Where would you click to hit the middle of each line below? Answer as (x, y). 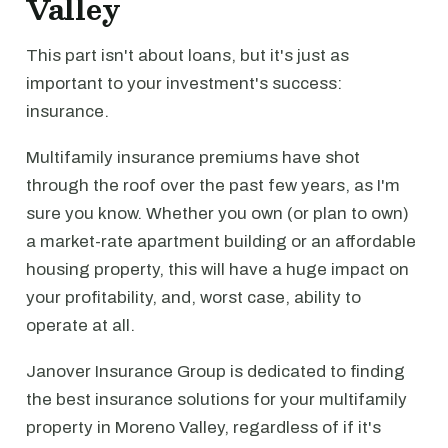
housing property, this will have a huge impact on (217, 269)
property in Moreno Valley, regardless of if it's (203, 427)
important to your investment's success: (184, 83)
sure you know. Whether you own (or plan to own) (217, 213)
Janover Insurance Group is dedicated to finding (215, 371)
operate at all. (80, 325)
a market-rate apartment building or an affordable (221, 241)
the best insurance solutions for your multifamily (216, 399)
